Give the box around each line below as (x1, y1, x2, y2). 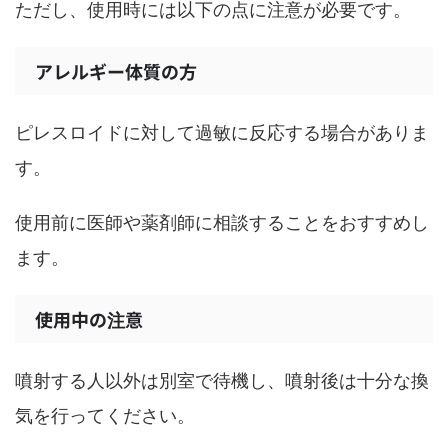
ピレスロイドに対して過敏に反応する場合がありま (15, 122, 429, 143)
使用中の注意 (35, 306, 143, 332)
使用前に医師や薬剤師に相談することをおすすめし (15, 212, 429, 233)
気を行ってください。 (15, 405, 195, 426)
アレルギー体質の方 (35, 58, 197, 84)
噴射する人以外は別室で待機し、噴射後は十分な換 (15, 370, 429, 391)
